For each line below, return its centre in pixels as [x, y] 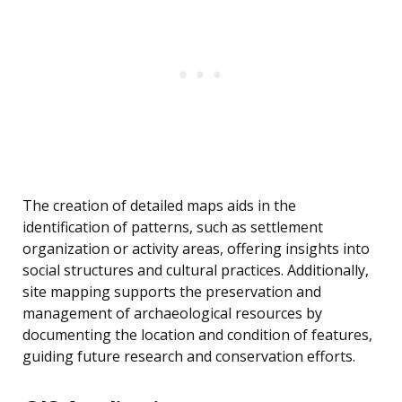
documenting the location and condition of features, [197, 335]
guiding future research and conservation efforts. [189, 357]
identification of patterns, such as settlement [173, 227]
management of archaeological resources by [172, 314]
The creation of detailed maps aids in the [159, 206]
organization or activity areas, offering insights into [196, 249]
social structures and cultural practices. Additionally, [196, 271]
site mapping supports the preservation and [172, 292]
